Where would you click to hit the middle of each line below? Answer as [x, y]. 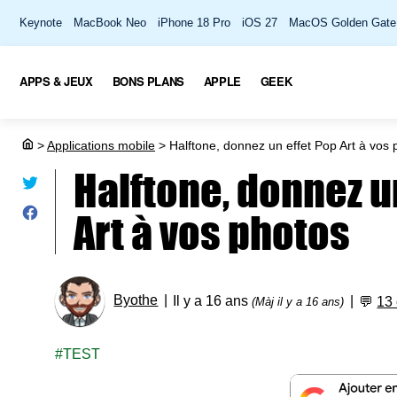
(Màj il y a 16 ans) [298, 302]
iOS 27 [260, 23]
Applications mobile [101, 145]
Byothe [136, 300]
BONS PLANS [148, 81]
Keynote [41, 23]
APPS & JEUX [56, 81]
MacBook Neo [110, 23]
